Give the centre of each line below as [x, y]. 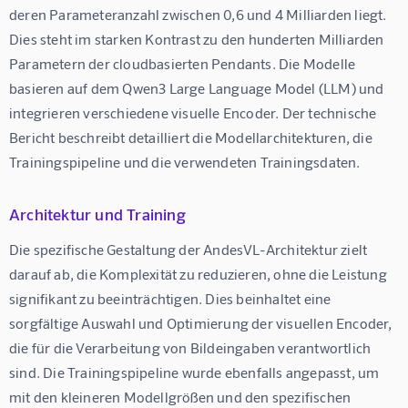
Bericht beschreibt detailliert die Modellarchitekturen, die [193, 138]
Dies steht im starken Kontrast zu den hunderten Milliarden [198, 39]
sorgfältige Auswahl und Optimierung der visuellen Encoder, [202, 323]
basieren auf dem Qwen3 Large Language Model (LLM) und [198, 88]
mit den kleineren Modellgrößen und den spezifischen [182, 397]
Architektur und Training [97, 214]
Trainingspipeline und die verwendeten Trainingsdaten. [185, 162]
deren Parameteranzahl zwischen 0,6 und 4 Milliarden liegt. [199, 15]
